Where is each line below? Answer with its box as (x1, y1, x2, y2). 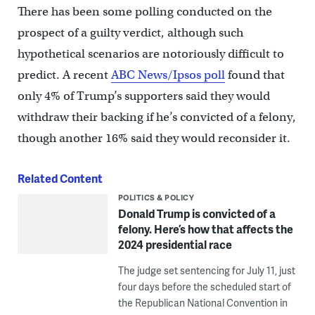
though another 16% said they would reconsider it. (17, 131, 290, 146)
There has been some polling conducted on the (17, 4, 272, 20)
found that (224, 67, 285, 83)
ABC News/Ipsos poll (110, 67, 225, 83)
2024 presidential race (117, 236, 232, 253)
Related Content (17, 170, 103, 187)
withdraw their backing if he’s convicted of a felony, (17, 110, 296, 125)
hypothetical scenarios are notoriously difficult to (17, 46, 284, 62)
